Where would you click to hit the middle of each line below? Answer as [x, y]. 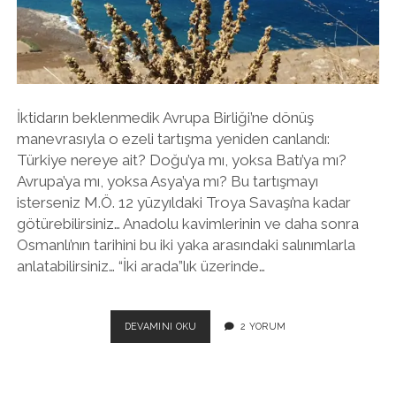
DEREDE [215, 376]
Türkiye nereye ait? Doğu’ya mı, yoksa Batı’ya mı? [181, 160]
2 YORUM [263, 327]
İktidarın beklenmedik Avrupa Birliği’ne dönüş [165, 117]
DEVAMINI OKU [160, 327]
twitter [196, 40]
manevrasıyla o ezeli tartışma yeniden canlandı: [173, 138]
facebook [236, 40]
